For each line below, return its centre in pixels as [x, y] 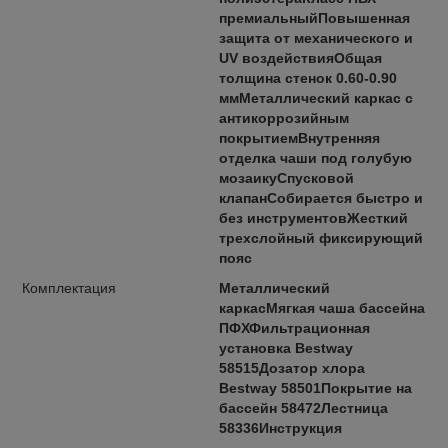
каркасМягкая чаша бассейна [321, 307]
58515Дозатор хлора [291, 367]
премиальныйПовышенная [314, 17]
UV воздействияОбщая [300, 57]
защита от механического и [315, 37]
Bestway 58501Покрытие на [315, 387]
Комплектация [69, 287]
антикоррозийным [283, 117]
